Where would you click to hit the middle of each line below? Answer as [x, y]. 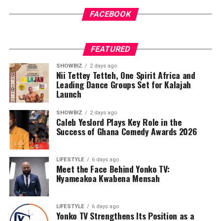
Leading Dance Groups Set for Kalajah [123, 85]
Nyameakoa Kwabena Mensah [108, 178]
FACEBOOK [111, 14]
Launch [69, 94]
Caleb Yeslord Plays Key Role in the [119, 122]
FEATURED [110, 49]
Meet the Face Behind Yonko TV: [113, 169]
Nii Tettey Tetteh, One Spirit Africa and [126, 75]
